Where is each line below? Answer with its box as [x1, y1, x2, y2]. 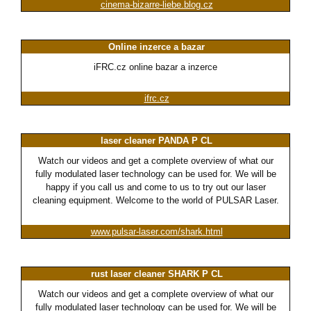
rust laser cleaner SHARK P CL [90, 269, 223, 280]
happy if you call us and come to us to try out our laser [45, 182, 266, 193]
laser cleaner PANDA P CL [101, 135, 212, 146]
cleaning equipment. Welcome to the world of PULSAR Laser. [32, 195, 279, 206]
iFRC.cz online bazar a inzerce [94, 62, 217, 73]
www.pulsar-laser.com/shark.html [90, 226, 223, 237]
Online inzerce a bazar [108, 42, 205, 53]
